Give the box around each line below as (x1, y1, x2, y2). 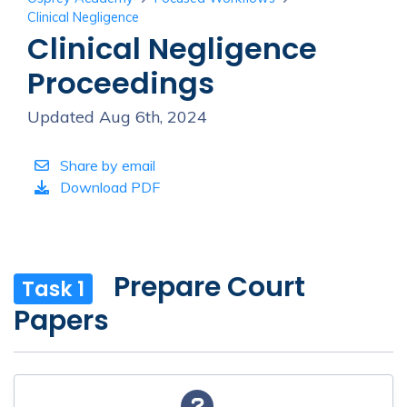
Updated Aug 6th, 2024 (27, 106, 207, 127)
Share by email (56, 156, 155, 174)
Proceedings (27, 63, 214, 104)
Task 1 (22, 274, 84, 303)
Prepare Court (114, 268, 305, 306)
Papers (14, 301, 109, 340)
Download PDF (56, 178, 160, 196)
